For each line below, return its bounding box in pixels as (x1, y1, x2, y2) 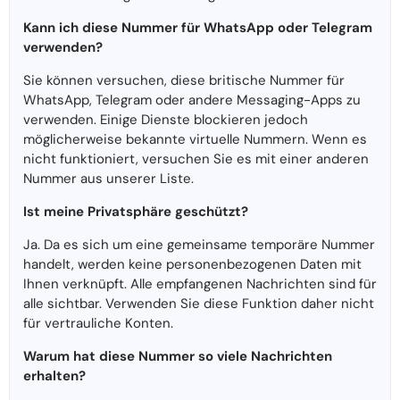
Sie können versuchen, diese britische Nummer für (23, 71, 345, 90)
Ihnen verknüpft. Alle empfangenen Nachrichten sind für (23, 275, 377, 294)
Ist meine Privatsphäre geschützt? (23, 203, 248, 221)
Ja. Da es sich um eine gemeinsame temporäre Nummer (23, 236, 375, 254)
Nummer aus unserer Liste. (23, 170, 194, 188)
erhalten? (23, 367, 86, 386)
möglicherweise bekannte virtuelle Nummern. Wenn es (23, 130, 367, 149)
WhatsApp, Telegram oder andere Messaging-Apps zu (23, 91, 361, 110)
